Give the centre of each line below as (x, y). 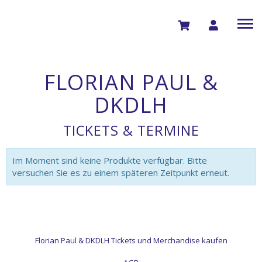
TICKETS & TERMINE (131, 130)
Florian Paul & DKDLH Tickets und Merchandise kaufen (131, 240)
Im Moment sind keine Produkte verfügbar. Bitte (110, 160)
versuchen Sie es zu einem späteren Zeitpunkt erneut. (121, 173)
